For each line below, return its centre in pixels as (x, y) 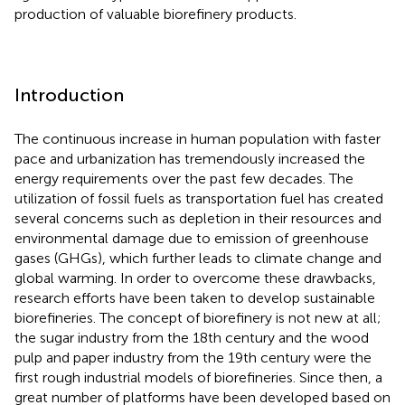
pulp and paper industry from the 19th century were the (193, 357)
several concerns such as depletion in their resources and (198, 218)
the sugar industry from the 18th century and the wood (192, 337)
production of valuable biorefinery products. (155, 14)
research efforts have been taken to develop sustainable (195, 297)
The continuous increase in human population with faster (198, 138)
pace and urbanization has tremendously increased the (190, 158)
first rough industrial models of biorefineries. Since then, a (198, 377)
